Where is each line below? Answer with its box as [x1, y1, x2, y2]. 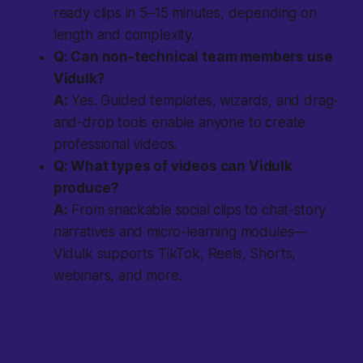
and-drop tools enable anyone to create [53, 114, 306, 131]
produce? [53, 180, 118, 197]
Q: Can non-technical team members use [53, 49, 333, 66]
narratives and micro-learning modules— [53, 224, 308, 241]
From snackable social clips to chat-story [67, 202, 327, 219]
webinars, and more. [53, 267, 182, 284]
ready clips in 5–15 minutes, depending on [53, 5, 317, 22]
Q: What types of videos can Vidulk [53, 158, 293, 175]
